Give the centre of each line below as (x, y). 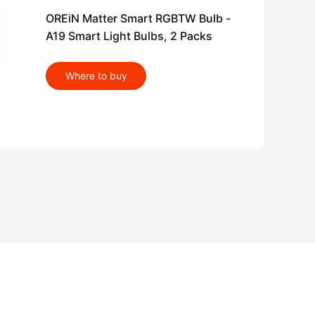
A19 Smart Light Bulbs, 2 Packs (129, 36)
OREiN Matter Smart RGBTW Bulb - (138, 19)
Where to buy (96, 76)
